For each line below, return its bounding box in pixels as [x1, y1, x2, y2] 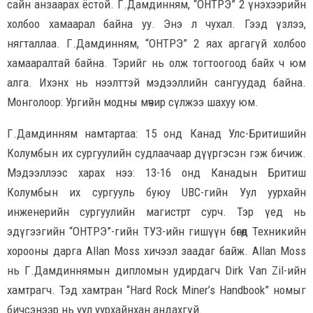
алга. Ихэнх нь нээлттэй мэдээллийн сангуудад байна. [7, 75, 306, 89]
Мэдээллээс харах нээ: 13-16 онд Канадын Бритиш [7, 165, 306, 180]
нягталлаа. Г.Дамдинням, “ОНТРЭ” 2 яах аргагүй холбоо [7, 36, 306, 50]
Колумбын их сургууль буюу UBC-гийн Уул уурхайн [7, 184, 306, 199]
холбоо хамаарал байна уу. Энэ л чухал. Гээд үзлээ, [7, 16, 306, 31]
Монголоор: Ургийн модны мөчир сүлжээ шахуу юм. [7, 94, 259, 109]
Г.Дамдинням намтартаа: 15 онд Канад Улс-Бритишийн [7, 126, 306, 140]
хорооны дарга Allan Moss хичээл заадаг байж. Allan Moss [7, 243, 306, 258]
